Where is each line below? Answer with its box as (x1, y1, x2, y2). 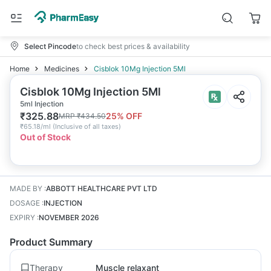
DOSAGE (10, 198, 40, 207)
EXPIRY (10, 213, 35, 222)
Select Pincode (24, 41, 76, 51)
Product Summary (10, 236, 93, 248)
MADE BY (10, 184, 42, 193)
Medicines (44, 64, 79, 73)
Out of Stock (20, 132, 71, 142)
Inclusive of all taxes (55, 122, 119, 131)
